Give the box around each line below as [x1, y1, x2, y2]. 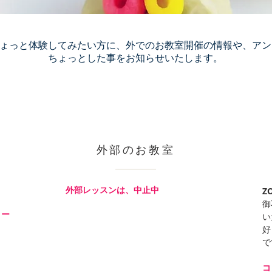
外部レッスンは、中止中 [66, 184, 159, 195]
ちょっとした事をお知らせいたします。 [47, 53, 223, 63]
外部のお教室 [96, 142, 175, 157]
